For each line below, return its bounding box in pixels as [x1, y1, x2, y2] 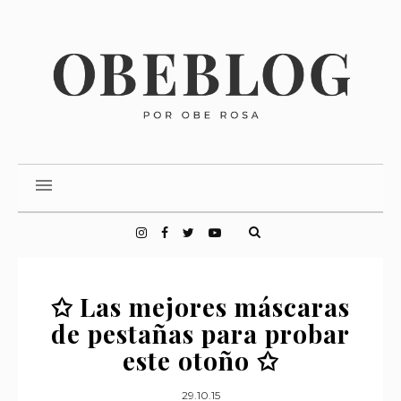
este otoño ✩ [123, 344, 278, 377]
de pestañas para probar [51, 317, 350, 350]
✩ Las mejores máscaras [51, 290, 350, 323]
